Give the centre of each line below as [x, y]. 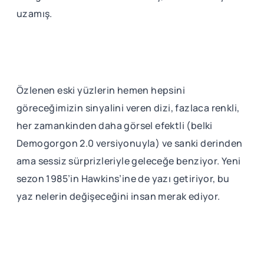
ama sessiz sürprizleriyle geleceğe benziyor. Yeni [129, 161]
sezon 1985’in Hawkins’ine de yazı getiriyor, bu [123, 179]
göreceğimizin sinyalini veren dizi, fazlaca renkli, [128, 108]
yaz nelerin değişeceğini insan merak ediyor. [118, 197]
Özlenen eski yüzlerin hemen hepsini [101, 90]
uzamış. [34, 14]
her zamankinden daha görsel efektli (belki [115, 126]
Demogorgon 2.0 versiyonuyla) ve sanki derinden [130, 143]
